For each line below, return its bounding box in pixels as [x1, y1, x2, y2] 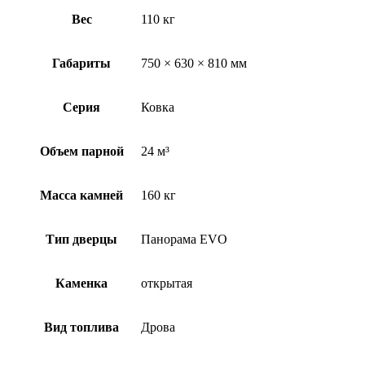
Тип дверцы [46, 231, 117, 246]
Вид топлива [44, 319, 119, 334]
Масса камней [40, 187, 123, 202]
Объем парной [39, 143, 124, 158]
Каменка [55, 275, 108, 290]
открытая [141, 275, 192, 290]
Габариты [52, 55, 111, 70]
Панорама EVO [141, 231, 227, 246]
